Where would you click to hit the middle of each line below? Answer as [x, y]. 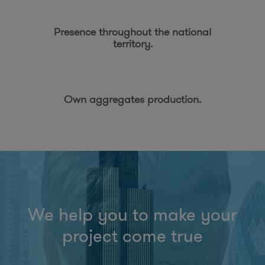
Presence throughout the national [132, 32]
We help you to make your [132, 214]
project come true [132, 236]
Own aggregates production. [132, 99]
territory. [132, 43]
